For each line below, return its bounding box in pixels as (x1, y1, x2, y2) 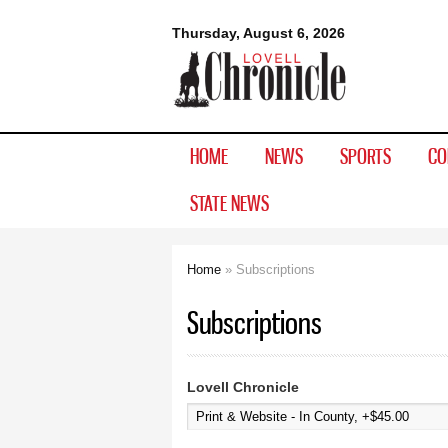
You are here (187, 277, 307, 312)
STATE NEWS (190, 190, 269, 216)
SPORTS (340, 143, 391, 169)
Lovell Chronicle (187, 379, 299, 396)
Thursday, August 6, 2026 (172, 25, 345, 41)
